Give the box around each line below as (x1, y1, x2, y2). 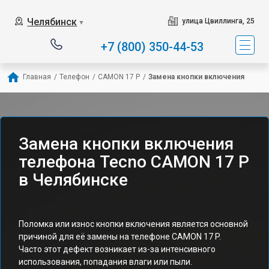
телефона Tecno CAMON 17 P (19, 152, 249, 172)
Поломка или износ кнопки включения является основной (19, 219, 248, 229)
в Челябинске (19, 170, 128, 190)
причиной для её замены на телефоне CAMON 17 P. (19, 232, 221, 241)
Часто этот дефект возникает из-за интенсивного (19, 244, 216, 254)
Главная (23, 73, 51, 81)
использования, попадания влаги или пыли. (19, 257, 192, 267)
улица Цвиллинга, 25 (181, 17, 255, 25)
